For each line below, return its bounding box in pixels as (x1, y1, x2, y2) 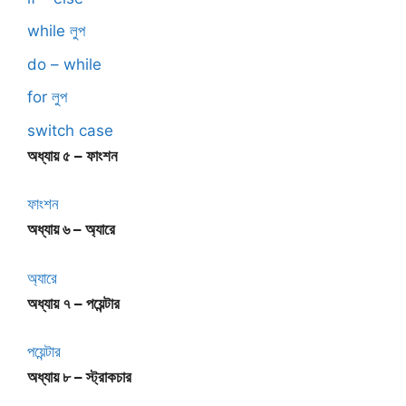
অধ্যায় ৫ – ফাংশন (27, 146, 118, 165)
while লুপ (27, 22, 85, 41)
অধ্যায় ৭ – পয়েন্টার (27, 294, 120, 313)
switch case (27, 121, 113, 140)
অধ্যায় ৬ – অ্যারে (27, 220, 115, 239)
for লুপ (27, 88, 67, 107)
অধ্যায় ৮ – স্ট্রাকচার (27, 368, 131, 387)
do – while (27, 54, 101, 73)
